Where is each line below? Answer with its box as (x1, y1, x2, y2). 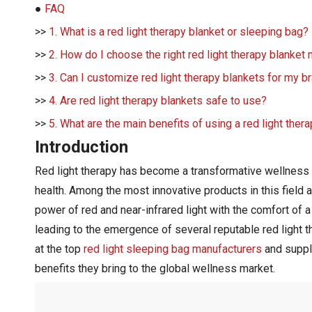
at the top (35, 242, 84, 256)
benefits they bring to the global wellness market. (35, 261, 275, 275)
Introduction (35, 136, 128, 157)
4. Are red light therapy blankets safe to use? (49, 93, 267, 107)
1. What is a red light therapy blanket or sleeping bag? (49, 24, 309, 38)
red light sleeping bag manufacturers (84, 242, 262, 256)
